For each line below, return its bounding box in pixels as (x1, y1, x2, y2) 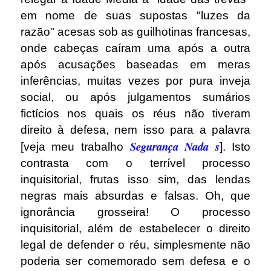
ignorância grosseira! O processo (20, 206, 251, 219)
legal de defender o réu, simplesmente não (20, 238, 251, 252)
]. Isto (219, 140, 251, 154)
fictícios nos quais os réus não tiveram (20, 107, 251, 120)
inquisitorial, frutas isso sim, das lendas (20, 173, 251, 186)
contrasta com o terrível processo (20, 157, 251, 170)
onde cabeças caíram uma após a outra (20, 42, 251, 55)
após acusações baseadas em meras (20, 58, 251, 71)
